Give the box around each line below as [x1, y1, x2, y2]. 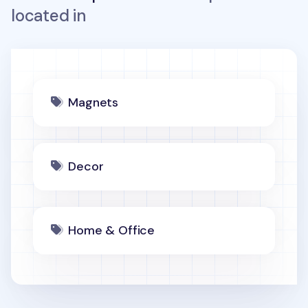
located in [11, 5, 86, 26]
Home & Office [68, 222, 155, 239]
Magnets [68, 94, 119, 111]
